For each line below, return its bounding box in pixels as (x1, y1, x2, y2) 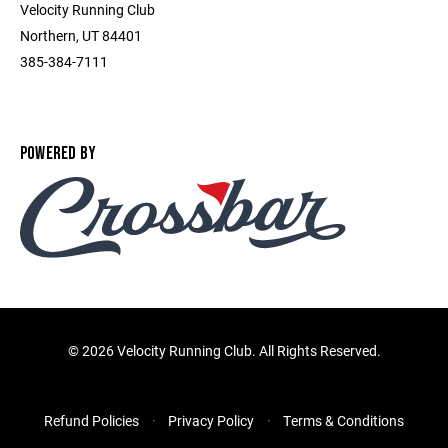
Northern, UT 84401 (20, 26, 142, 45)
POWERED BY (20, 143, 97, 164)
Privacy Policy (168, 411, 254, 431)
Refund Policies (44, 411, 139, 431)
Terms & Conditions (283, 411, 404, 431)
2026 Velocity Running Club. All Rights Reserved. (81, 341, 381, 361)
